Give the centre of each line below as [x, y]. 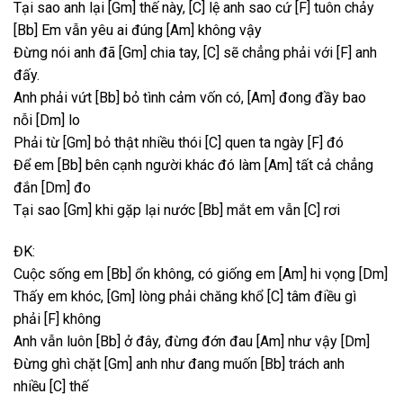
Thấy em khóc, [60, 296]
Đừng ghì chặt [59, 363]
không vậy [228, 30]
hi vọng [333, 273]
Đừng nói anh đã [66, 52]
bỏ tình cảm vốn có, [184, 97]
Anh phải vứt [54, 97]
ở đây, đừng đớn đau [188, 341]
